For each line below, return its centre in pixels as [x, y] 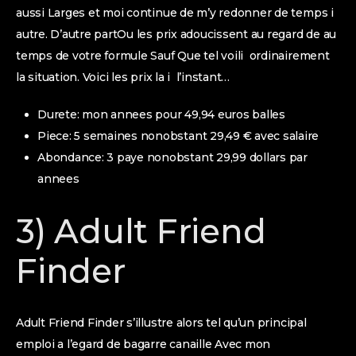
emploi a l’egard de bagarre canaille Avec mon [143, 344]
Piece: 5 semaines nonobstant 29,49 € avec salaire [178, 136]
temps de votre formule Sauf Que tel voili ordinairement [173, 56]
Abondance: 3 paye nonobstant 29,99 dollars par [172, 157]
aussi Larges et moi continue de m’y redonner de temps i [176, 13]
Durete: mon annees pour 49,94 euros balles [161, 114]
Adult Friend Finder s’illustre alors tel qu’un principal [161, 323]
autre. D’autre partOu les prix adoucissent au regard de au [176, 34]
